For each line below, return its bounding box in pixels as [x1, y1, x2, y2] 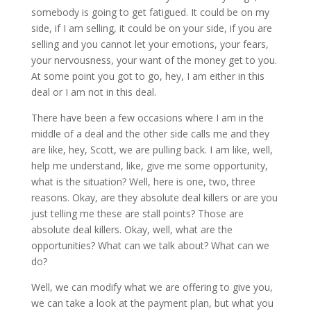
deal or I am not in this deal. [31, 85, 156, 99]
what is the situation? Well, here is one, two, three [31, 174, 255, 188]
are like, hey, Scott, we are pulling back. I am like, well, [31, 142, 273, 156]
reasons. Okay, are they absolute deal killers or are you [31, 190, 278, 204]
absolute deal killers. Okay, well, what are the [31, 222, 233, 236]
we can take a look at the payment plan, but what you [31, 296, 274, 310]
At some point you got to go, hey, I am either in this [31, 69, 264, 83]
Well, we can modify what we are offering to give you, [31, 280, 273, 294]
